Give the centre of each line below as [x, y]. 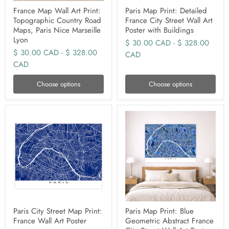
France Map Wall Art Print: [57, 11]
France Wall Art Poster [50, 221]
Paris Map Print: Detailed [166, 11]
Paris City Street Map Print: [58, 211]
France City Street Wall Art [169, 20]
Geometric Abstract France [169, 221]
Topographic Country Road [57, 20]
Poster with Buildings [159, 30]
